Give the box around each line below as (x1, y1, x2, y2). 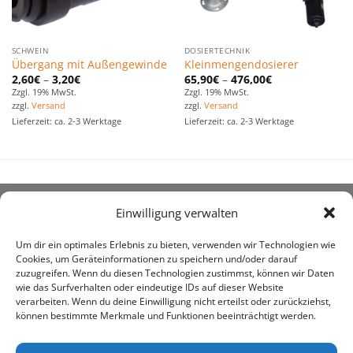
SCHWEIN (11, 44, 50, 56)
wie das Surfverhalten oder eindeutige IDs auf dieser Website (16, 281, 284, 295)
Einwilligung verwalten (115, 205, 238, 221)
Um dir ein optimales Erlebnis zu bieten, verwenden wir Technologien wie (16, 238, 336, 252)
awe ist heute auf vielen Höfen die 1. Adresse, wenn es (12, 322, 331, 340)
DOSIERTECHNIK (184, 44, 251, 56)
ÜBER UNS (12, 208, 81, 226)
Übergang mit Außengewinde (11, 57, 167, 72)
